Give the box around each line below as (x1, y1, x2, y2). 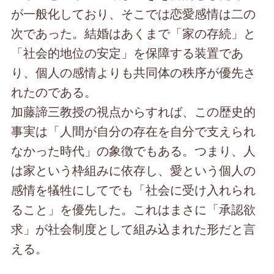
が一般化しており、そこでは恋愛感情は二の (11, 4, 256, 23)
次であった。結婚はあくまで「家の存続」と (11, 24, 256, 42)
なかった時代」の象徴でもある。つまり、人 (11, 141, 256, 160)
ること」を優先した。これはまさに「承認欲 (11, 200, 256, 218)
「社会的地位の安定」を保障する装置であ (11, 43, 244, 62)
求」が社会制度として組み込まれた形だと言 (11, 220, 256, 238)
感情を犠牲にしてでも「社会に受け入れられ (11, 180, 256, 199)
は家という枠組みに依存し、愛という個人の (11, 161, 256, 179)
